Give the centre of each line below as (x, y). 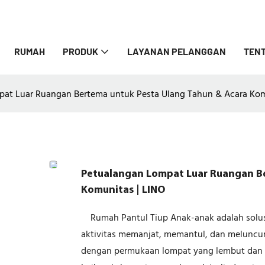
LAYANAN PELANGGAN (177, 51)
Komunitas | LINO (123, 190)
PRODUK (80, 51)
